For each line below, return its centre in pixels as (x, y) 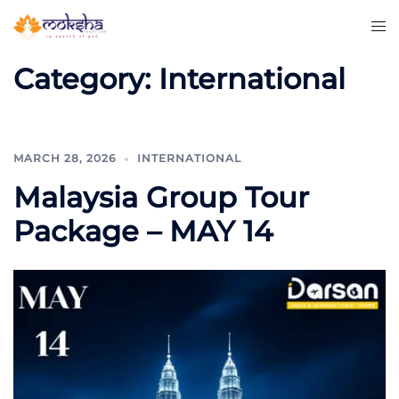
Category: (86, 79)
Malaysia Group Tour (161, 197)
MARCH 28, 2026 (65, 158)
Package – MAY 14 (143, 231)
